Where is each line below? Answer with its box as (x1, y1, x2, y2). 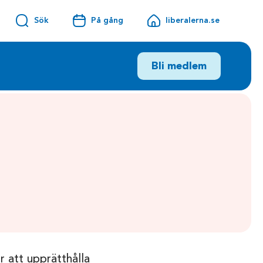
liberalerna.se (165, 16, 220, 25)
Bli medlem (151, 60, 207, 72)
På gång (90, 16, 123, 25)
